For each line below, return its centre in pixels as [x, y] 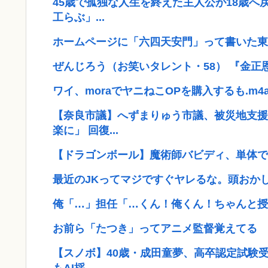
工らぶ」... [79, 18]
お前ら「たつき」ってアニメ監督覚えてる [155, 229]
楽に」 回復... [86, 131]
